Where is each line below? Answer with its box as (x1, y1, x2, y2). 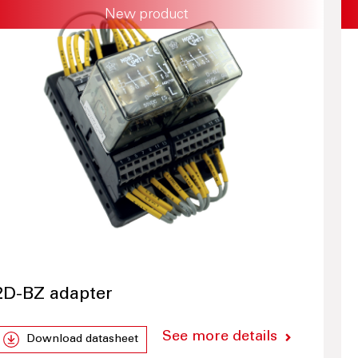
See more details (161, 330, 277, 345)
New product (104, 8, 189, 23)
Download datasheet (26, 334, 138, 346)
